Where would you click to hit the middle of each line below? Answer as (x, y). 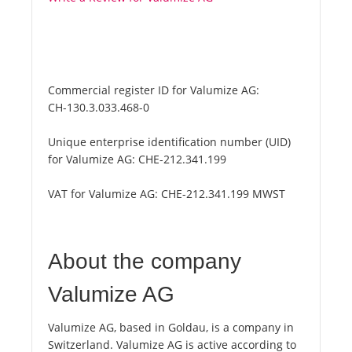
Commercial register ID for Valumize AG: (154, 90)
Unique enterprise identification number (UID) (169, 142)
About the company (145, 262)
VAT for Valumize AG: (104, 194)
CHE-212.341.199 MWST (223, 194)
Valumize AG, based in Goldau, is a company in (171, 328)
